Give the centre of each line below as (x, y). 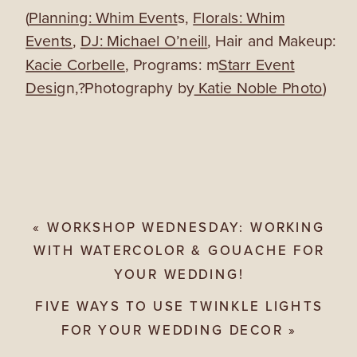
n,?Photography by (130, 88)
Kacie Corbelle (75, 65)
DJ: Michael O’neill (144, 41)
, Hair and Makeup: (272, 41)
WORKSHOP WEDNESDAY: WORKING (186, 227)
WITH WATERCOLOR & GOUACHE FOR (179, 251)
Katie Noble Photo (258, 88)
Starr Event (257, 65)
